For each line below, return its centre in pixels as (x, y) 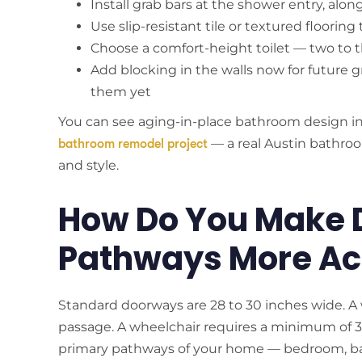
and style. (88, 165)
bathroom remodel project (133, 143)
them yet (121, 91)
